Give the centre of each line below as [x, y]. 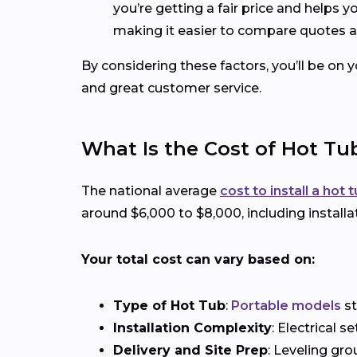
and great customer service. [171, 88]
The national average [151, 191]
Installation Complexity [192, 328]
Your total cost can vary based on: [198, 260]
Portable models [286, 306]
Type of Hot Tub [169, 306]
